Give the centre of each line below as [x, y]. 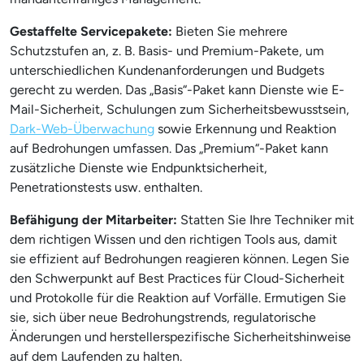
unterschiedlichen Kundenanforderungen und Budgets [167, 70]
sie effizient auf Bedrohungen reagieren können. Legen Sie [180, 259]
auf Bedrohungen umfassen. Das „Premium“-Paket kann [169, 148]
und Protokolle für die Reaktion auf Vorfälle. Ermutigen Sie [178, 298]
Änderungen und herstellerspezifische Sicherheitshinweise [180, 337]
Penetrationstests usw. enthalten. [106, 187]
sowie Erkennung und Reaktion [245, 129]
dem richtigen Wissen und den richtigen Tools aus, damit [173, 239]
